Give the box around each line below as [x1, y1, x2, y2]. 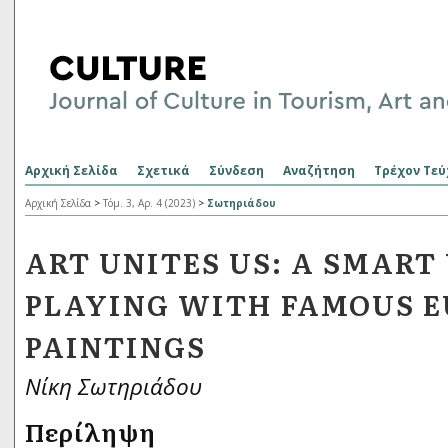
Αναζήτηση [283, 162, 355, 179]
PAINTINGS [25, 325, 206, 367]
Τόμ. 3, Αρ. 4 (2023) [103, 196, 195, 210]
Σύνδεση [209, 162, 264, 179]
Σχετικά [137, 162, 190, 179]
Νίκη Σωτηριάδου [25, 371, 202, 402]
